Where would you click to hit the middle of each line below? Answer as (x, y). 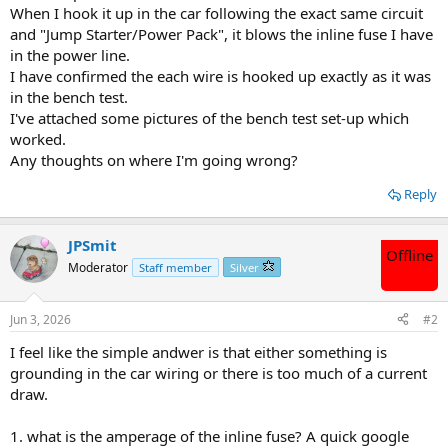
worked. (38, 139)
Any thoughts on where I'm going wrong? (154, 160)
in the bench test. (69, 97)
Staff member (175, 268)
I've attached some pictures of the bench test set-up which (209, 118)
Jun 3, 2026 (40, 319)
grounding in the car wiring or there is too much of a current (218, 372)
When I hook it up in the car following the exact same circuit (216, 13)
